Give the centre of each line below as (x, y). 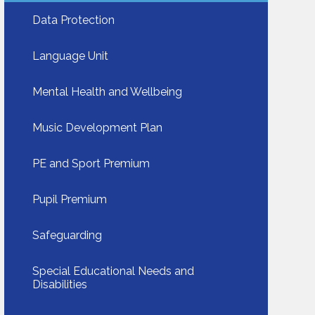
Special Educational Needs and (114, 271)
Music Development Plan (98, 128)
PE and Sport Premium (91, 164)
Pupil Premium (70, 200)
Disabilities (60, 285)
